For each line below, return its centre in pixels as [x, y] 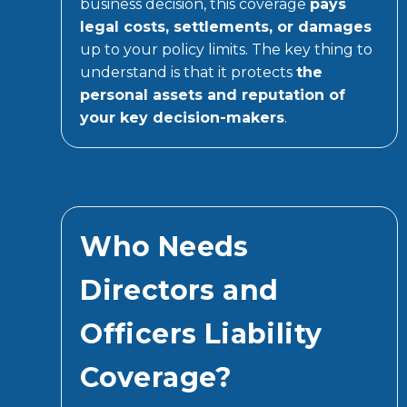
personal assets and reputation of [213, 94]
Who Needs [164, 246]
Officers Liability [201, 333]
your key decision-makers [183, 117]
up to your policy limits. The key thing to [227, 49]
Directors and [179, 290]
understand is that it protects [189, 72]
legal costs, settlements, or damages [226, 26]
